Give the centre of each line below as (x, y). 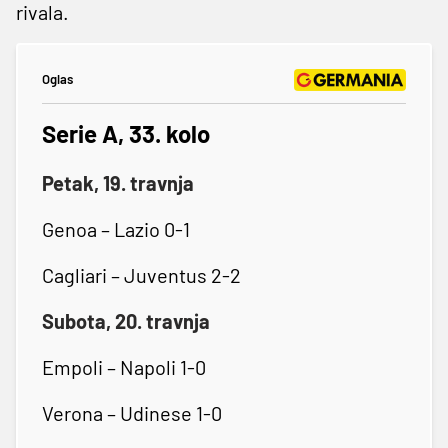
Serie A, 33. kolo (126, 133)
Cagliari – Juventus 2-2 (141, 274)
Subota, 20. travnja (126, 320)
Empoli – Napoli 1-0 (124, 366)
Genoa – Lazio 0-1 (116, 228)
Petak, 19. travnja (118, 182)
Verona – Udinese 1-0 (132, 412)
